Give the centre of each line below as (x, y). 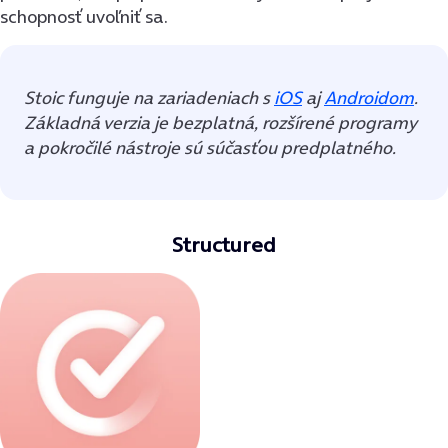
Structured (224, 244)
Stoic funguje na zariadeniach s (149, 97)
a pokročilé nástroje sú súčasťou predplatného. (210, 147)
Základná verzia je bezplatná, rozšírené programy (220, 122)
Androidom (369, 97)
